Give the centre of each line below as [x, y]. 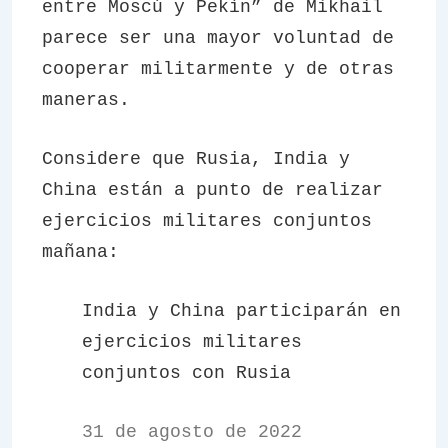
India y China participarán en [241, 311]
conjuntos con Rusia [186, 373]
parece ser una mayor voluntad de [218, 38]
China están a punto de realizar [212, 190]
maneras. [86, 100]
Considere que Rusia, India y [196, 159]
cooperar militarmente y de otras [218, 69]
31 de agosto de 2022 [192, 432]
